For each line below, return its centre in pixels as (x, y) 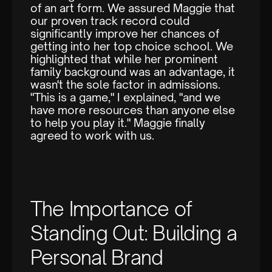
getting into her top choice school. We (132, 46)
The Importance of (111, 209)
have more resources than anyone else (133, 110)
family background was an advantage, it (133, 72)
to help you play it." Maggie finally (118, 123)
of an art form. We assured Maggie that (133, 8)
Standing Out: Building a (134, 233)
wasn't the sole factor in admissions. (125, 85)
